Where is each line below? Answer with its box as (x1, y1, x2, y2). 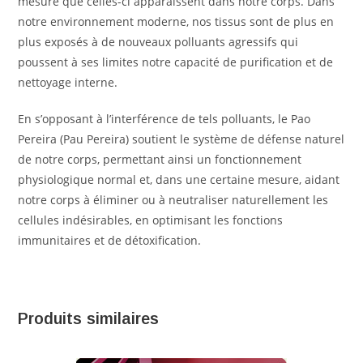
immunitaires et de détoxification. (18, 233, 202, 248)
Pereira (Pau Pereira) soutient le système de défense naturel (18, 131, 345, 147)
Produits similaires (18, 310, 160, 327)
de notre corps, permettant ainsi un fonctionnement (18, 152, 302, 167)
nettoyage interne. (18, 75, 118, 90)
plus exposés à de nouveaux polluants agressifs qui (18, 34, 299, 49)
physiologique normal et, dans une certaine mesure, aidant (18, 172, 340, 187)
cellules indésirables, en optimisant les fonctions (18, 212, 284, 228)
